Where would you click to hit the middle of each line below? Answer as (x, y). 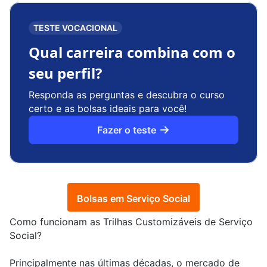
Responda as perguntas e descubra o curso (127, 95)
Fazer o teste (128, 130)
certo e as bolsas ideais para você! (108, 109)
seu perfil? (65, 73)
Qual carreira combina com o (132, 52)
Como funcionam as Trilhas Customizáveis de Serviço (131, 222)
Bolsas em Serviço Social (133, 199)
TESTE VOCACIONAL (75, 28)
